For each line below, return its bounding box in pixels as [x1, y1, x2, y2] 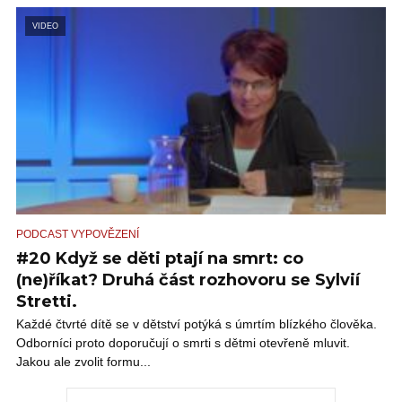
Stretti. [16, 292, 77, 312]
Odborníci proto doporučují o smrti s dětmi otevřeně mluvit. [16, 336, 350, 351]
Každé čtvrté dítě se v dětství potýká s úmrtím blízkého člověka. [16, 317, 377, 332]
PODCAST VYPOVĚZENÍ [16, 228, 139, 241]
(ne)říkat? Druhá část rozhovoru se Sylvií [16, 270, 360, 291]
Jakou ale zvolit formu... [16, 354, 151, 370]
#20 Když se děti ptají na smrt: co [16, 249, 303, 269]
